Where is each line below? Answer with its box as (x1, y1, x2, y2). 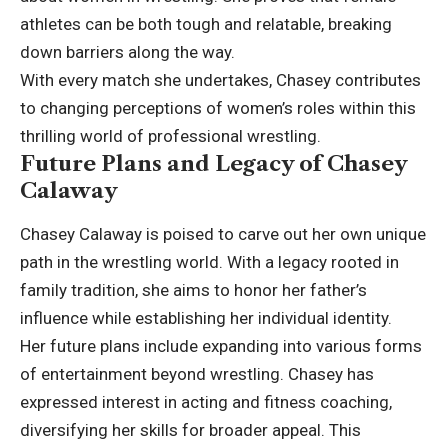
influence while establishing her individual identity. (20, 307, 392, 328)
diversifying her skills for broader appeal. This (20, 419, 361, 440)
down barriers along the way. (20, 42, 235, 63)
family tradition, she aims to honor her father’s (20, 279, 367, 300)
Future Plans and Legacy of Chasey (20, 151, 407, 177)
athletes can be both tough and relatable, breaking (20, 14, 392, 35)
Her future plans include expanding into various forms (20, 335, 422, 356)
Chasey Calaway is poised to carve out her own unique (20, 223, 426, 244)
